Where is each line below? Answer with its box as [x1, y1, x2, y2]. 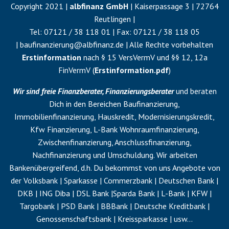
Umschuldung [107, 150, 153, 161]
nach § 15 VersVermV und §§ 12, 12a [83, 52, 208, 63]
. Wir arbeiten [153, 150, 197, 161]
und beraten [173, 86, 217, 97]
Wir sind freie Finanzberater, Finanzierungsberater [12, 86, 174, 97]
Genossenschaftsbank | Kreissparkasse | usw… [36, 214, 193, 224]
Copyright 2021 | [10, 1, 67, 12]
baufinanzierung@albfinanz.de [20, 39, 124, 50]
